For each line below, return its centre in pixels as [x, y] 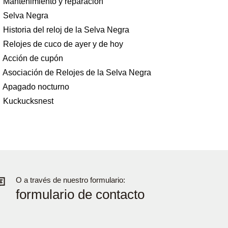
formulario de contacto [80, 194]
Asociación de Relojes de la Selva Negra [77, 73]
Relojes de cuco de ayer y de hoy [63, 44]
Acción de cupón [33, 58]
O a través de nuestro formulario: [70, 180]
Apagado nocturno [36, 87]
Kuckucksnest [28, 101]
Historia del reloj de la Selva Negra [66, 30]
